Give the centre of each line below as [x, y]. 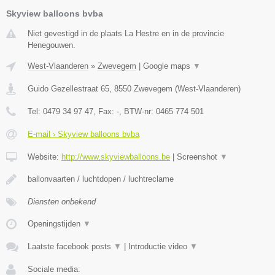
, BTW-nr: [137, 112]
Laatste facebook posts [71, 247]
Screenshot [198, 157]
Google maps [168, 66]
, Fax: [105, 112]
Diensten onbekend [62, 202]
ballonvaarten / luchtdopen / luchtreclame [101, 179]
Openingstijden [55, 224]
